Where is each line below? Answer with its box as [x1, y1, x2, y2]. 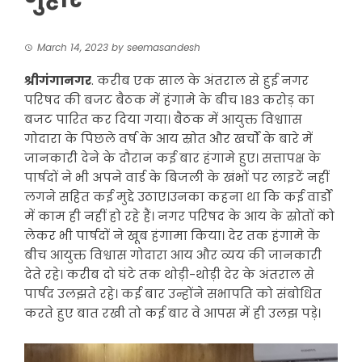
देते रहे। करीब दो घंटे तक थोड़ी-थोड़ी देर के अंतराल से [24, 266, 314, 284]
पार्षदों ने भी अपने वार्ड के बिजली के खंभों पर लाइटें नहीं [24, 169, 329, 187]
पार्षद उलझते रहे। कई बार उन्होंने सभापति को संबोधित [24, 285, 322, 303]
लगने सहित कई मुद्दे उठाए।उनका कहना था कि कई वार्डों [24, 188, 331, 206]
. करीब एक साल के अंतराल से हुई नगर [91, 72, 309, 90]
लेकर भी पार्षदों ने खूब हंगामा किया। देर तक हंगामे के [24, 227, 320, 245]
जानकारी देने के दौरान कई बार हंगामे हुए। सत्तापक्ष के [24, 149, 321, 167]
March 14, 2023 [37, 40, 108, 55]
